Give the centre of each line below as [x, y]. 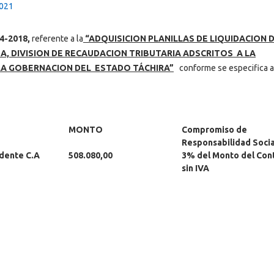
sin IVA [195, 168]
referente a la [57, 39]
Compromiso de [214, 129]
